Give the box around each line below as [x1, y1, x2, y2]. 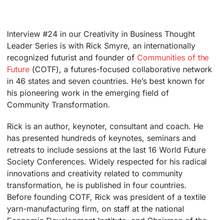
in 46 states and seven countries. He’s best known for [7, 76, 205, 86]
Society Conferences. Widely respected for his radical [7, 157, 207, 167]
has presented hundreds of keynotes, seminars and [7, 133, 196, 143]
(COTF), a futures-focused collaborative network [29, 64, 213, 75]
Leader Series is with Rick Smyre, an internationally [7, 41, 195, 51]
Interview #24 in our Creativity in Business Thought [7, 29, 195, 39]
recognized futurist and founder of [7, 53, 137, 63]
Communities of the [137, 53, 209, 63]
